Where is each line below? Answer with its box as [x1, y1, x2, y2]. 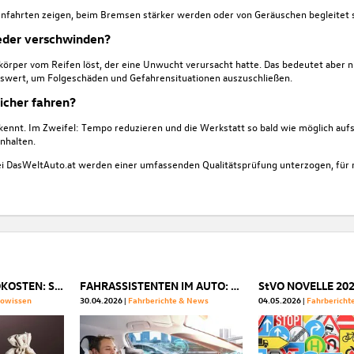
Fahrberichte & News [128, 294, 209, 307]
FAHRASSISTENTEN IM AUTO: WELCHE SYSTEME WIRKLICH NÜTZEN [231, 278, 240, 294]
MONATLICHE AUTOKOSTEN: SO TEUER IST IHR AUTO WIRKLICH [55, 278, 64, 294]
